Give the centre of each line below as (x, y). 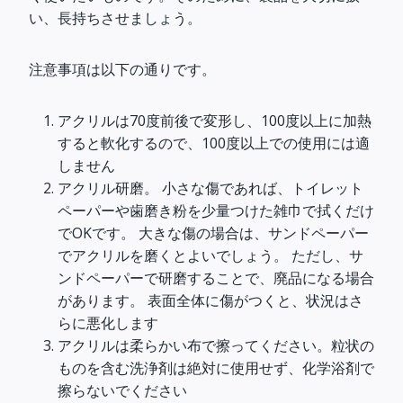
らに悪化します (108, 323)
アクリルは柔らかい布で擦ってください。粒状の (216, 345)
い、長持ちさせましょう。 (115, 18)
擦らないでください (122, 390)
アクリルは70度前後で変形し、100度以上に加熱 (215, 121)
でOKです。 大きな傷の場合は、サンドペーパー (213, 233)
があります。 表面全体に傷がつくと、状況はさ (210, 300)
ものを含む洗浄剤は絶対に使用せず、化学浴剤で (216, 368)
